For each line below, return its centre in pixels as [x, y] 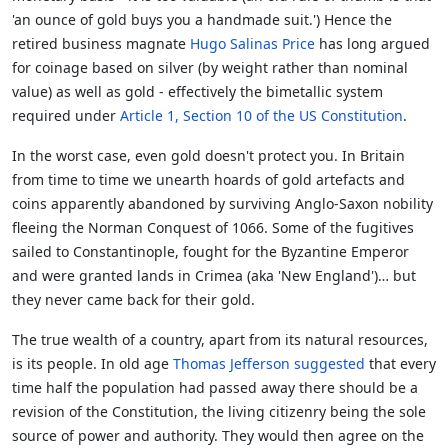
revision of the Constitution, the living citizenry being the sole [219, 412]
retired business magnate [101, 44]
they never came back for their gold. [133, 300]
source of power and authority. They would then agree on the [218, 436]
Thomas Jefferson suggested [269, 364]
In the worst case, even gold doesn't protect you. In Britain [208, 156]
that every [400, 364]
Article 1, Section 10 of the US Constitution [261, 116]
